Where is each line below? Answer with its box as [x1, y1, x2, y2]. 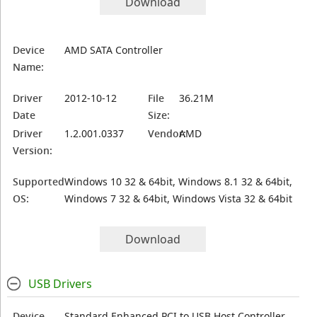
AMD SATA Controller [64, 43, 163, 57]
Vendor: [148, 127, 187, 140]
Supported [13, 175, 65, 188]
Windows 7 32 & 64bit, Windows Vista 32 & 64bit [64, 192, 293, 205]
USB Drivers [28, 276, 92, 292]
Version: [13, 144, 53, 157]
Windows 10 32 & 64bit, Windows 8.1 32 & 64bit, [64, 175, 293, 188]
